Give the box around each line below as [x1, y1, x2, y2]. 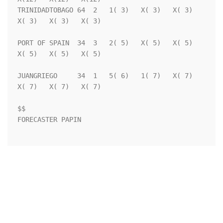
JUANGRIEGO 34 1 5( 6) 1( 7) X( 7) [17, 72, 193, 80]
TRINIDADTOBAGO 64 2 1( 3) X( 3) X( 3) [17, 6, 193, 14]
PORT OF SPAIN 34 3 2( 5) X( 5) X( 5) [17, 39, 193, 47]
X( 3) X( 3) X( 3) [17, 17, 101, 25]
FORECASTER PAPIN [17, 115, 81, 124]
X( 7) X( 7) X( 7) [17, 83, 101, 91]
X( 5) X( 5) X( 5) [17, 50, 101, 58]
